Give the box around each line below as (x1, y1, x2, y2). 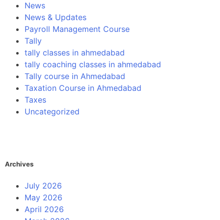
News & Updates (25, 12, 86, 22)
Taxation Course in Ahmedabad (25, 82, 141, 93)
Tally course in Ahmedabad (25, 71, 125, 81)
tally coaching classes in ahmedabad (25, 59, 161, 69)
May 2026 (25, 192, 62, 202)
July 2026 (25, 180, 62, 191)
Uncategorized (25, 106, 80, 116)
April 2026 (25, 204, 64, 214)
